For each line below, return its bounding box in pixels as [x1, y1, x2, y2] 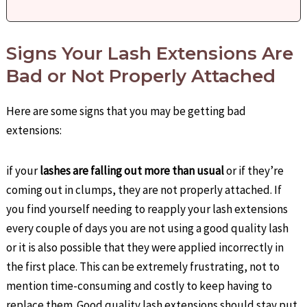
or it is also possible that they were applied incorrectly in [6, 239, 284, 255]
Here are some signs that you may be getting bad [6, 103, 247, 119]
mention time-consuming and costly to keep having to [6, 278, 273, 293]
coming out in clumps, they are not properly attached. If [6, 182, 282, 197]
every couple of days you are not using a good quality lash [6, 220, 289, 236]
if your [6, 162, 40, 178]
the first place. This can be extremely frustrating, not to [6, 258, 280, 274]
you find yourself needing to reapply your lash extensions [6, 201, 288, 217]
